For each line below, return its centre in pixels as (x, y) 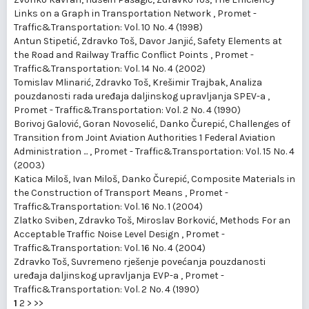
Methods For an (255, 221)
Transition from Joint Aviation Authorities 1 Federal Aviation (144, 138)
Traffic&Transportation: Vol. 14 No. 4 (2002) (110, 69)
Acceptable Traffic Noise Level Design (98, 235)
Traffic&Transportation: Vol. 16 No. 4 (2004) (110, 248)
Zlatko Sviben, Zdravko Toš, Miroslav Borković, (117, 221)
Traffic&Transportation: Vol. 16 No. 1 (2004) (108, 207)
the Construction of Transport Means (99, 193)
